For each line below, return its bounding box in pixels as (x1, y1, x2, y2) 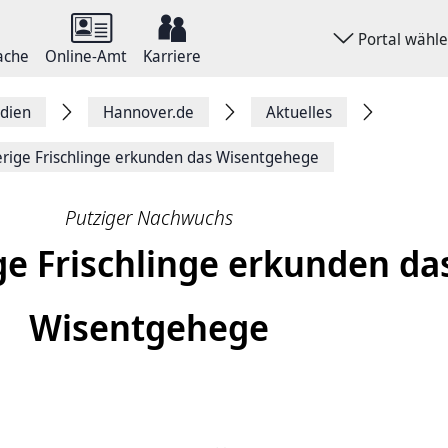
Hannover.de (103, 101, 194, 123)
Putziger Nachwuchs (65, 204, 233, 231)
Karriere (143, 45, 201, 67)
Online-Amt (45, 45, 127, 67)
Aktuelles (266, 101, 332, 123)
